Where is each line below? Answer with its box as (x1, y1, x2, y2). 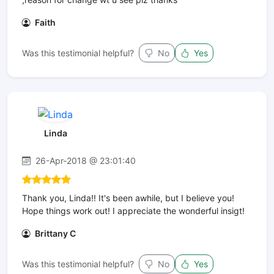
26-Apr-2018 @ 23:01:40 (33, 155, 136, 166)
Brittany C (33, 228, 76, 239)
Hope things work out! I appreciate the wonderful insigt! (22, 206, 245, 217)
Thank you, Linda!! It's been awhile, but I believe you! (22, 193, 234, 204)
